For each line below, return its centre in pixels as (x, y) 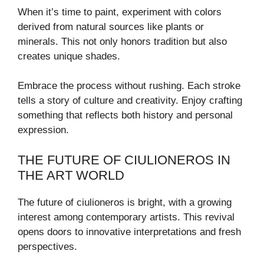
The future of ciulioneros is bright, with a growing (125, 202)
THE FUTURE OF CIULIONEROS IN (124, 160)
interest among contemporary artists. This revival (126, 217)
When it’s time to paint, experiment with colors (120, 12)
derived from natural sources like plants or (111, 27)
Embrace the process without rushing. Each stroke (129, 86)
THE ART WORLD (71, 175)
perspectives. (47, 246)
